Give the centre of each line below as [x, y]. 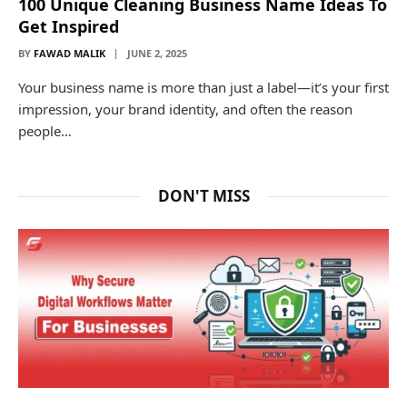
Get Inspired [69, 26]
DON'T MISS [203, 195]
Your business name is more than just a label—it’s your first [203, 87]
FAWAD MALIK [69, 53]
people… [45, 130]
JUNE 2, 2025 [157, 53]
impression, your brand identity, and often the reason [185, 109]
